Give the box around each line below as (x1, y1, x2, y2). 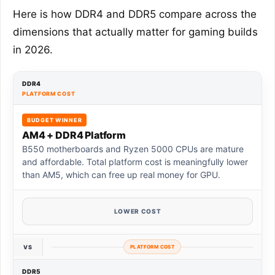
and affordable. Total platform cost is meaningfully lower (22, 157, 248, 168)
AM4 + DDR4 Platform (22, 129, 126, 142)
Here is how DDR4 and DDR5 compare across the (13, 8, 257, 21)
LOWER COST (114, 207, 161, 215)
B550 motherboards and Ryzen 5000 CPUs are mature (22, 144, 244, 155)
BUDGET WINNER (27, 117, 82, 124)
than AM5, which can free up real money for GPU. (22, 169, 220, 180)
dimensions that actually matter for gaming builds (13, 26, 258, 39)
